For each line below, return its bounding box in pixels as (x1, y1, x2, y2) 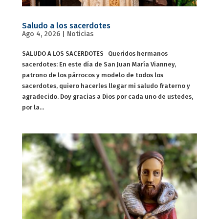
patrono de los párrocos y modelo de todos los (22, 71, 163, 79)
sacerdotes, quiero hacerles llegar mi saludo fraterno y (22, 82, 190, 89)
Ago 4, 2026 (22, 29, 60, 38)
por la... (22, 103, 44, 111)
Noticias (66, 29, 93, 38)
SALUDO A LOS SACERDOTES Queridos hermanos (22, 49, 168, 57)
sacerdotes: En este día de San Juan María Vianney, (22, 60, 176, 68)
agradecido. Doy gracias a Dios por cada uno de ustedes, (22, 92, 193, 100)
